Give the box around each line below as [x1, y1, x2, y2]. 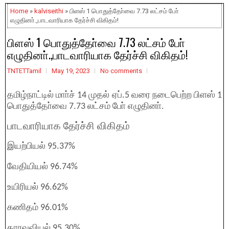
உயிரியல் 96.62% [7, 182, 68, 192]
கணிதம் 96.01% [7, 203, 68, 213]
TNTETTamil [7, 67, 41, 75]
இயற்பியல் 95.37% [7, 142, 75, 151]
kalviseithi [34, 7, 63, 15]
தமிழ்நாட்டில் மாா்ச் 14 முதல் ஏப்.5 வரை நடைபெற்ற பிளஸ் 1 [7, 90, 222, 100]
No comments [100, 67, 142, 75]
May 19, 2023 [52, 67, 90, 75]
